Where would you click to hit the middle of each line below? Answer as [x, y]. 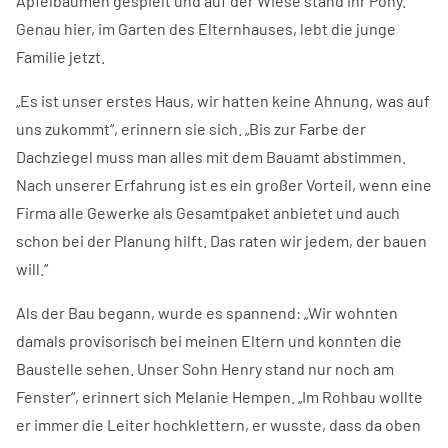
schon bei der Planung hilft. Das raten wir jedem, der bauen [221, 240]
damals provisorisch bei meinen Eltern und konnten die [209, 340]
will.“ [32, 268]
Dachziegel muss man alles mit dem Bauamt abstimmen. [211, 156]
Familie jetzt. [60, 56]
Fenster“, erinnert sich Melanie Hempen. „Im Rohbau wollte [219, 396]
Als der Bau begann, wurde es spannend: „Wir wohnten [207, 312]
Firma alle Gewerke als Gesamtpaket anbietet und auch [208, 212]
